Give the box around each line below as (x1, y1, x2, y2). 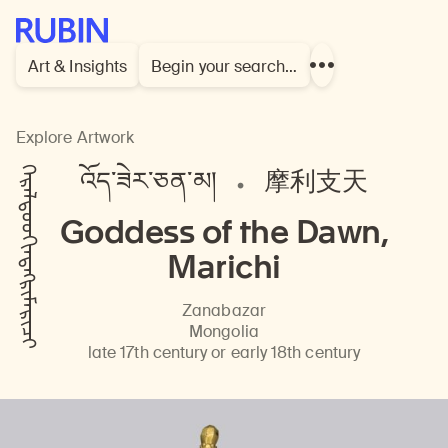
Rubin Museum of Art (16, 18, 172, 39)
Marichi (167, 247, 281, 286)
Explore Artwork (16, 127, 135, 148)
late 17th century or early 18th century (87, 342, 361, 363)
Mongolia (189, 321, 259, 342)
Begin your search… (151, 55, 298, 77)
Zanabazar (182, 300, 266, 321)
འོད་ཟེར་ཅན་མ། (79, 164, 217, 198)
